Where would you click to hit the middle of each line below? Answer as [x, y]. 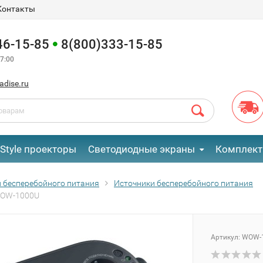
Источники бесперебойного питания [183, 183]
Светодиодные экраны [141, 149]
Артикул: [226, 237]
